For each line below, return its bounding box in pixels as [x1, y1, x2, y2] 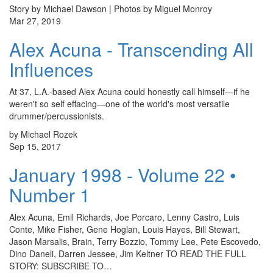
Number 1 [9, 182, 90, 208]
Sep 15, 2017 [9, 140, 61, 153]
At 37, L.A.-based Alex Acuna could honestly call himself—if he [9, 85, 250, 98]
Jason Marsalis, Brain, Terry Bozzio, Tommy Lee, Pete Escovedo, [9, 235, 261, 248]
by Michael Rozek [9, 128, 77, 141]
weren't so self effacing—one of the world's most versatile [9, 97, 230, 110]
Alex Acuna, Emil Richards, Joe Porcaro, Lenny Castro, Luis [9, 211, 239, 224]
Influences [9, 56, 93, 83]
